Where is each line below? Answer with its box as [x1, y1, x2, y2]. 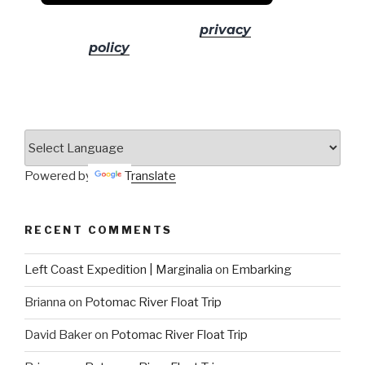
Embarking [231, 262, 292, 278]
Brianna [24, 295, 66, 310]
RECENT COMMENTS [24, 223, 173, 237]
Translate [125, 169, 176, 184]
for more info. [129, 40, 226, 56]
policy [88, 40, 130, 56]
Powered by [24, 169, 95, 184]
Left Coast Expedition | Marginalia [24, 262, 213, 278]
